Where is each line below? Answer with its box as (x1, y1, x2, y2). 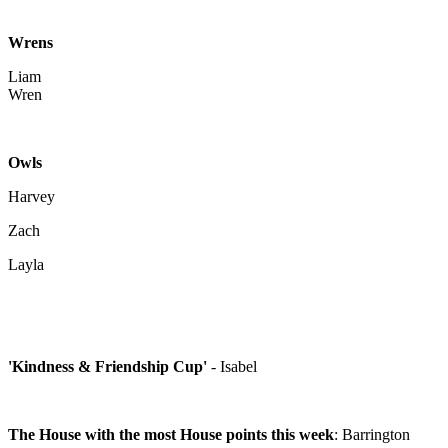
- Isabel (211, 358, 257, 376)
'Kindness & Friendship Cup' (8, 358, 211, 376)
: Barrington (334, 426, 410, 444)
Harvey (8, 188, 55, 206)
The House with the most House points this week (8, 426, 334, 444)
